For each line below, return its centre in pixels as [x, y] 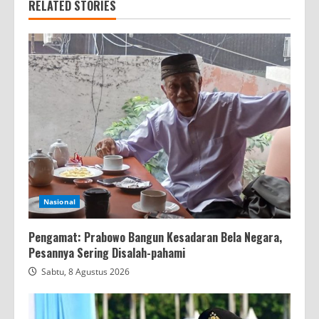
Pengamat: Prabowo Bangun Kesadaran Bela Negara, [155, 237]
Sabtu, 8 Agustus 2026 [85, 271]
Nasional [59, 201]
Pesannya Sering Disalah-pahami [107, 252]
